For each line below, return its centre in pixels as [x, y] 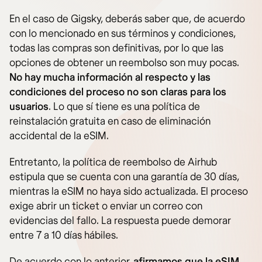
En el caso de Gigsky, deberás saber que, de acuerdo [127, 19]
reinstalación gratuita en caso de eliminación [110, 122]
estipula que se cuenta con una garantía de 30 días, [124, 177]
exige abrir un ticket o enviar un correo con [106, 206]
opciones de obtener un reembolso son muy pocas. [124, 63]
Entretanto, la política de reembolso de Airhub [113, 163]
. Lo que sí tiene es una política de [124, 107]
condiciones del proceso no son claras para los [118, 92]
